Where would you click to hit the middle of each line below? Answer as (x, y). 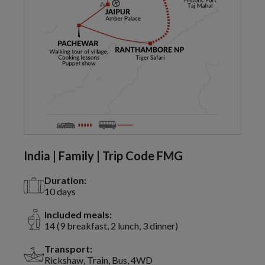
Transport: (68, 248)
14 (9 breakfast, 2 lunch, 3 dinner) (111, 225)
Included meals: (78, 214)
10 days (60, 191)
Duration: (65, 180)
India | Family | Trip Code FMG (103, 155)
